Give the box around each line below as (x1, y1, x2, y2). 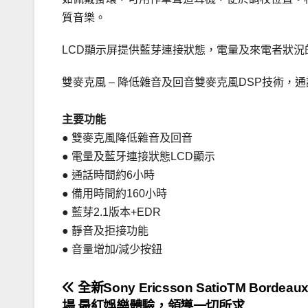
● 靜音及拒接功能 (62, 225, 148, 237)
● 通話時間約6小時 (62, 169, 155, 181)
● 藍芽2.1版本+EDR (62, 206, 161, 219)
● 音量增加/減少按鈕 (62, 243, 162, 256)
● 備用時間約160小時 (62, 188, 167, 200)
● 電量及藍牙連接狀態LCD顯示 (62, 151, 215, 163)
